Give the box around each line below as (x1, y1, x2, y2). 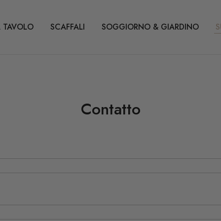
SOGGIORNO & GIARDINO (102, 21, 199, 33)
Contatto (80, 98, 141, 120)
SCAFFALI (50, 21, 85, 33)
